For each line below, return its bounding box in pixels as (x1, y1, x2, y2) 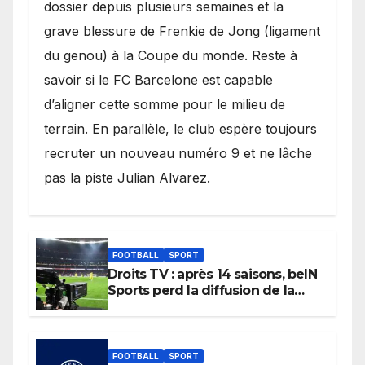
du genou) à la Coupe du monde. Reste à (44, 46, 297, 64)
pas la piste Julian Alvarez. (44, 169, 210, 186)
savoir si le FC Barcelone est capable (44, 71, 273, 88)
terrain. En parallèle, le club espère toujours (44, 120, 317, 137)
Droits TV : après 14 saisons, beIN (108, 266, 317, 283)
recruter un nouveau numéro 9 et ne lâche (44, 144, 312, 161)
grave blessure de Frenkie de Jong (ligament (44, 22, 320, 39)
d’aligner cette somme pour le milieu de (44, 95, 285, 112)
